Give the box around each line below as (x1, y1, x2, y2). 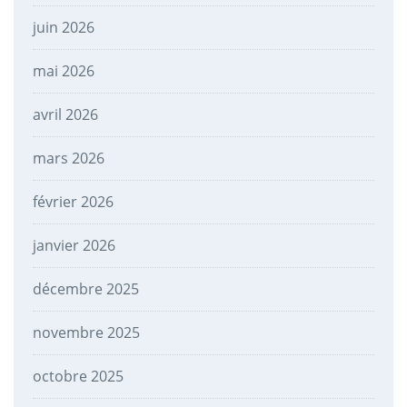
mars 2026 (32, 147, 104, 168)
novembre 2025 (32, 322, 140, 342)
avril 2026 (32, 104, 98, 124)
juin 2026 (32, 16, 94, 37)
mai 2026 (32, 60, 94, 81)
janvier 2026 (32, 234, 115, 255)
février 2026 (32, 191, 114, 212)
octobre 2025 (32, 365, 124, 386)
